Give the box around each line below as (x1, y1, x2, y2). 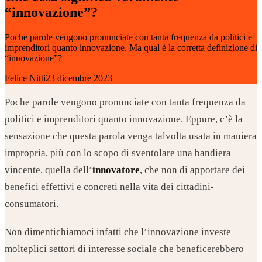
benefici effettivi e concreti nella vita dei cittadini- (5, 181, 214, 192)
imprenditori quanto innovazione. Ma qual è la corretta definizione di (5, 42, 257, 53)
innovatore (92, 164, 140, 175)
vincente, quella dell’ (5, 164, 92, 175)
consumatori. (5, 198, 58, 209)
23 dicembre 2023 (46, 73, 112, 83)
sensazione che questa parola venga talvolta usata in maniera (5, 130, 257, 142)
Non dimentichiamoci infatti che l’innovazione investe (5, 226, 231, 238)
